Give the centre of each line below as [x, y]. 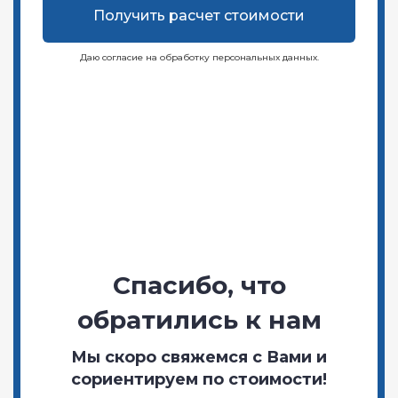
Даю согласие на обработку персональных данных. [199, 57]
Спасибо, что [199, 285]
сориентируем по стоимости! [199, 379]
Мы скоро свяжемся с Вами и [199, 357]
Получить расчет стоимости [199, 15]
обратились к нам [199, 319]
